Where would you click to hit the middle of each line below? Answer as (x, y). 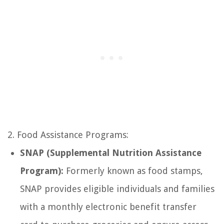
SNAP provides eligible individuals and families (117, 189)
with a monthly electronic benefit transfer (108, 207)
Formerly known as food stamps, (133, 171)
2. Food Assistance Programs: (68, 135)
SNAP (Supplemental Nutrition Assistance (111, 153)
